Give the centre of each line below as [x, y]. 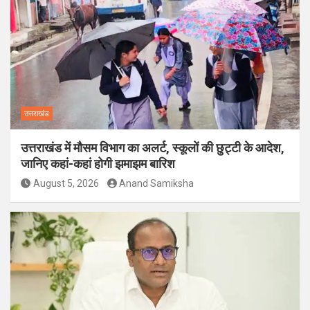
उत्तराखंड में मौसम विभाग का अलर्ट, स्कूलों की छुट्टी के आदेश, [153, 147]
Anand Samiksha [156, 183]
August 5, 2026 [66, 183]
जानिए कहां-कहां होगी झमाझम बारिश [98, 163]
